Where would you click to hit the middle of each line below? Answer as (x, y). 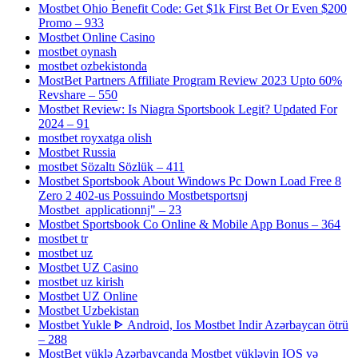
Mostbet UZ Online (88, 296)
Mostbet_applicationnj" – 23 (110, 210)
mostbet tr (63, 239)
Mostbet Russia (77, 153)
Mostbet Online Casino (97, 38)
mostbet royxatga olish (95, 138)
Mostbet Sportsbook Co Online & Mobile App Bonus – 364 (189, 225)
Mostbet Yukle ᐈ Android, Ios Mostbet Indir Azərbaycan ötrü (193, 325)
